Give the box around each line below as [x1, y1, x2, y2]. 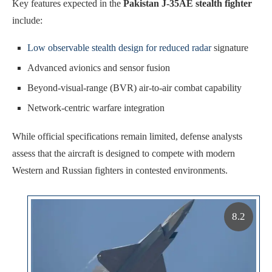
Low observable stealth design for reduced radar [27, 42, 211, 53]
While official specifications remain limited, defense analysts [12, 131, 242, 141]
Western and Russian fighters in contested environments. [12, 165, 228, 175]
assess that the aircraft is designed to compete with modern [12, 148, 235, 158]
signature [211, 42, 248, 53]
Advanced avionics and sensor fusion [27, 62, 170, 73]
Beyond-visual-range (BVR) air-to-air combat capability [27, 82, 242, 93]
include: [12, 15, 42, 25]
